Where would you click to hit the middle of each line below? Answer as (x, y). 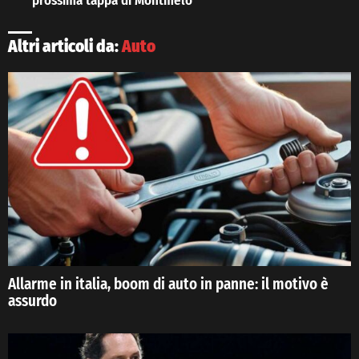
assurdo (32, 301)
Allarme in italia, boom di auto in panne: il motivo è (168, 284)
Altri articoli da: (65, 47)
